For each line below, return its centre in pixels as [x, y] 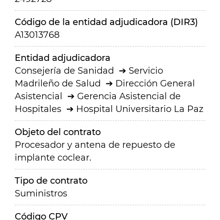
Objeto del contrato [58, 132]
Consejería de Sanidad [64, 71]
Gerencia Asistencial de [129, 96]
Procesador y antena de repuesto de [95, 145]
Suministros [41, 193]
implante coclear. [53, 158]
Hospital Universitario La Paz [140, 109]
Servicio [146, 71]
